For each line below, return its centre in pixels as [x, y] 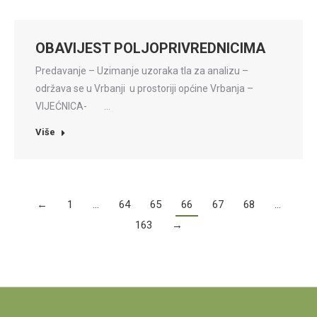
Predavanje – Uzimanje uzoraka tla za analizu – [142, 71]
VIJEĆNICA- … [73, 106]
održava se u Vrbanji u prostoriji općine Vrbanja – [144, 88]
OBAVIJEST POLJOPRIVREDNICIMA [150, 48]
